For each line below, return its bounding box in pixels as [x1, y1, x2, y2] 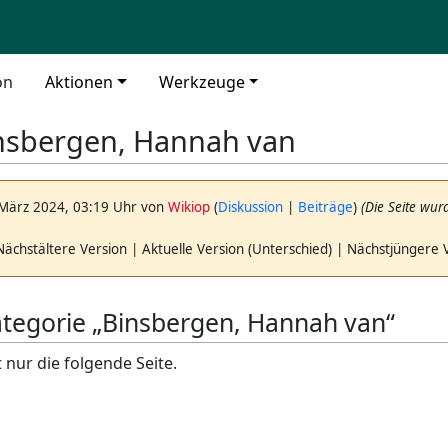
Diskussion [218, 198, 284, 217]
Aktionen [45, 71, 113, 93]
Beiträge [298, 198, 354, 217]
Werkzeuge [158, 71, 245, 93]
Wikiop [168, 198, 211, 217]
